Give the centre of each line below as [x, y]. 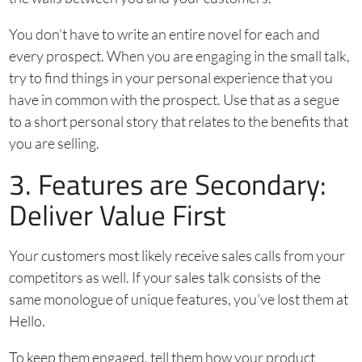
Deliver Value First [117, 215]
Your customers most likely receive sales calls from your [177, 255]
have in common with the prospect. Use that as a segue [174, 99]
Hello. [27, 320]
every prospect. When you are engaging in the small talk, [179, 55]
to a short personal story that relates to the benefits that [178, 121]
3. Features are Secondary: [167, 184]
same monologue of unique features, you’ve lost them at [178, 299]
